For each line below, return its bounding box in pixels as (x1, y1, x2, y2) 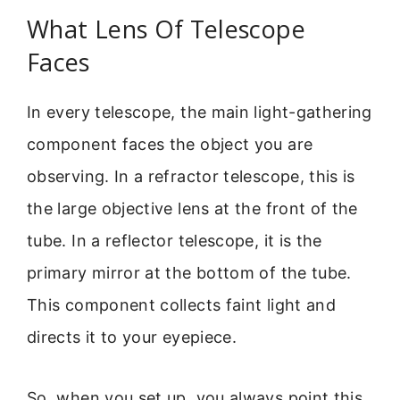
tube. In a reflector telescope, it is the (27, 230, 322, 250)
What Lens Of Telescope (27, 12, 305, 46)
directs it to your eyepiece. (27, 327, 237, 346)
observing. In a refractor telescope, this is (27, 166, 355, 186)
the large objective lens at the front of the (27, 198, 358, 218)
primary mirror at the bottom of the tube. (27, 262, 352, 282)
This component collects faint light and (27, 295, 337, 314)
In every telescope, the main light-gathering (27, 102, 372, 121)
